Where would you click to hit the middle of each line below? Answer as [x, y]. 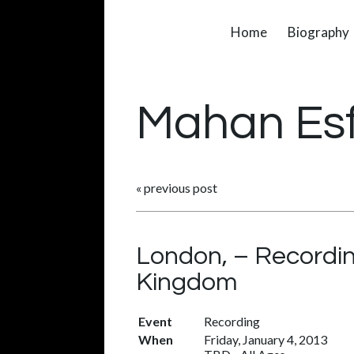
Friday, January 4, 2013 [265, 339]
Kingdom [187, 282]
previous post [181, 188]
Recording [232, 321]
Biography [318, 32]
